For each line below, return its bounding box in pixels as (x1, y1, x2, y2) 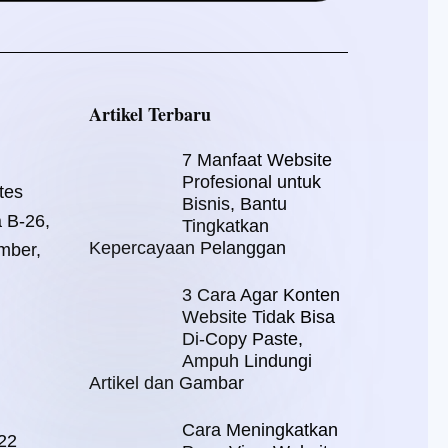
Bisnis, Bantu (182, 194, 288, 215)
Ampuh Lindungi (182, 350, 313, 371)
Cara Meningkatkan (182, 419, 339, 440)
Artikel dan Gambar (89, 372, 245, 393)
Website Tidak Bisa (182, 306, 336, 327)
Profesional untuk (182, 172, 322, 193)
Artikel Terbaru (89, 100, 212, 127)
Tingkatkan (182, 216, 270, 237)
